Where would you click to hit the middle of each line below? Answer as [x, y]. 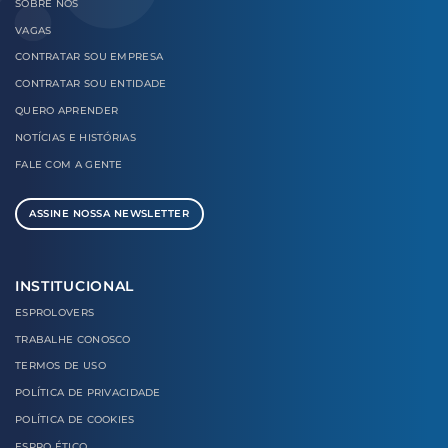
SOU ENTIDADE [125, 84]
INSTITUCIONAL [74, 285]
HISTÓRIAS [107, 137]
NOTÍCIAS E [47, 137]
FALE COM [45, 164]
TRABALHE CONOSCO [73, 339]
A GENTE [98, 164]
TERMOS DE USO [60, 366]
